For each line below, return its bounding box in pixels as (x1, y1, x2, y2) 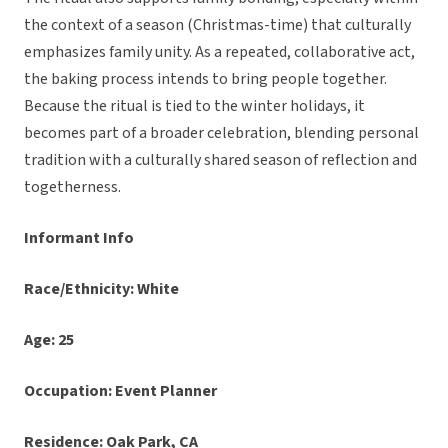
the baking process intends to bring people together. (24, 68, 387, 91)
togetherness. (24, 176, 121, 199)
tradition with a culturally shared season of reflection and (24, 149, 417, 172)
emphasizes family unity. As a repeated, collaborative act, (24, 41, 415, 64)
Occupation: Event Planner (24, 380, 217, 403)
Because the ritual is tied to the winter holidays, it (24, 95, 365, 118)
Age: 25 (24, 329, 74, 352)
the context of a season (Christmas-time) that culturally (24, 14, 411, 37)
